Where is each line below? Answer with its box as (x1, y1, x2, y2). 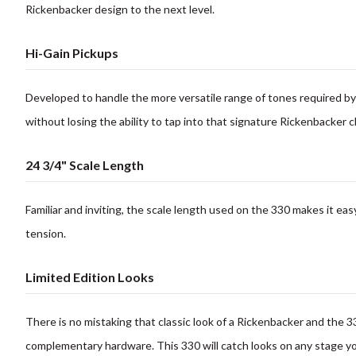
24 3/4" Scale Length (25, 157, 144, 172)
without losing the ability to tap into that (25, 114, 230, 128)
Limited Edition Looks (25, 269, 154, 284)
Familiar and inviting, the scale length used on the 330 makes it (25, 202, 336, 216)
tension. (25, 226, 66, 240)
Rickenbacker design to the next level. (25, 2, 215, 16)
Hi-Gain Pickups (25, 44, 118, 60)
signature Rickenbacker (230, 114, 346, 128)
